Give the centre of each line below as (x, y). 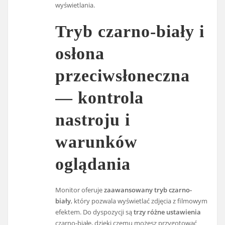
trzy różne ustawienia (167, 212)
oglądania (93, 164)
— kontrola (100, 98)
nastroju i (93, 120)
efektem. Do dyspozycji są (95, 212)
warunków (97, 142)
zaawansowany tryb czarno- (148, 190)
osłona (80, 54)
